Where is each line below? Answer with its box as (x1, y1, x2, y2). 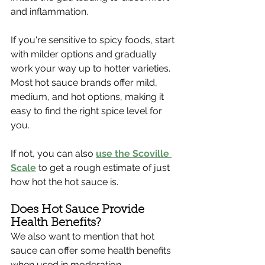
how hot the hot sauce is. (11, 176, 121, 188)
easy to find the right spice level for (11, 105, 164, 117)
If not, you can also (11, 148, 96, 160)
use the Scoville (96, 148, 172, 160)
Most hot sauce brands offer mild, (11, 77, 160, 89)
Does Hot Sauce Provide (11, 204, 147, 216)
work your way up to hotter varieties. (11, 63, 173, 75)
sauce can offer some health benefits (11, 245, 173, 257)
